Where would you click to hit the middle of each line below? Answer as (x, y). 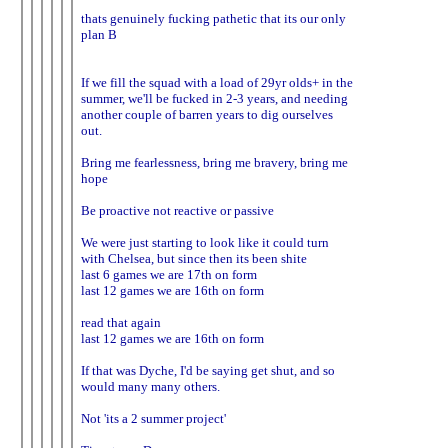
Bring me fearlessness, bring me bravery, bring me (214, 162)
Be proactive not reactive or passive (177, 210)
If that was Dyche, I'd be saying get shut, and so (208, 370)
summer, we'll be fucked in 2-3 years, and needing (214, 98)
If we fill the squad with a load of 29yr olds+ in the (217, 82)
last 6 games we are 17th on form (169, 274)
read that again (121, 322)
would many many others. (150, 386)
